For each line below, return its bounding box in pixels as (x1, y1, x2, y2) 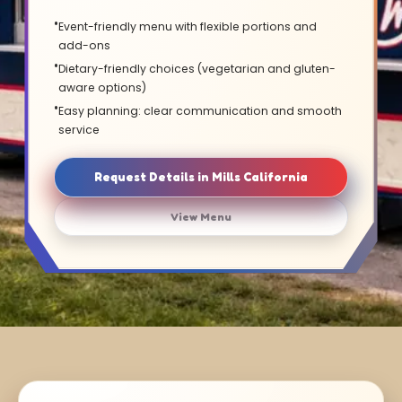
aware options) (58, 80, 147, 96)
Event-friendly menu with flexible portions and (58, 19, 318, 35)
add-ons (58, 38, 111, 54)
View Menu (170, 210, 232, 224)
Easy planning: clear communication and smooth (58, 103, 343, 119)
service (58, 122, 100, 138)
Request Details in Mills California (93, 170, 308, 185)
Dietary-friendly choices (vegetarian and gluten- (58, 61, 336, 77)
